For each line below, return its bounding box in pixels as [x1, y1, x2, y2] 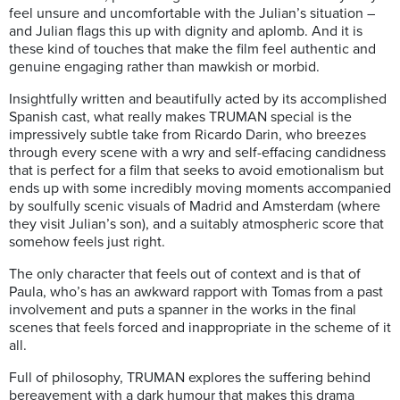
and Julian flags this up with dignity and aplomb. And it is [9, 22, 362, 41]
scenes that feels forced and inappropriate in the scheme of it [9, 319, 391, 337]
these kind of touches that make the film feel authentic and [9, 40, 376, 59]
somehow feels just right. [9, 233, 165, 252]
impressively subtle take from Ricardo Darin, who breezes [9, 126, 366, 145]
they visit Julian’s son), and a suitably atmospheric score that [9, 215, 384, 234]
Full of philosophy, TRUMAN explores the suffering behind [9, 369, 371, 387]
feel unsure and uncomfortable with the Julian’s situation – [9, 4, 375, 23]
